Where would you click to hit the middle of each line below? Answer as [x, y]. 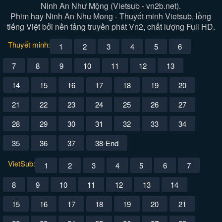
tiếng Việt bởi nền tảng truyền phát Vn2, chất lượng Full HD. [111, 27]
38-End [107, 143]
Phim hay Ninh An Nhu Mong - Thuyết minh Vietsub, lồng [111, 16]
